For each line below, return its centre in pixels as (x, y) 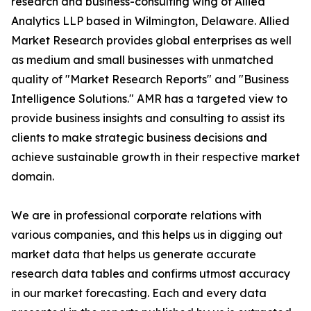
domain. (33, 176)
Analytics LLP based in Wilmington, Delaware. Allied (150, 21)
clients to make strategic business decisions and (139, 137)
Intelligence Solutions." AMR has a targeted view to (149, 99)
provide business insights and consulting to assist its (148, 118)
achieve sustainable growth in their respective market (155, 157)
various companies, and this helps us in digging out (147, 235)
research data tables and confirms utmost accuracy (151, 274)
